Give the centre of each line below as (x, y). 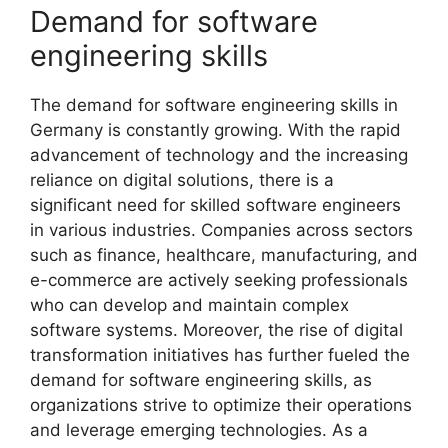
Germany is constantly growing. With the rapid (215, 129)
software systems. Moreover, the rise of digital (216, 329)
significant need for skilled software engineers (215, 204)
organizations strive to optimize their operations (221, 404)
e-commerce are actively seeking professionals (219, 279)
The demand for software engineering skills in (214, 104)
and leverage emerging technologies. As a (199, 429)
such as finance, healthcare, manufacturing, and (224, 254)
